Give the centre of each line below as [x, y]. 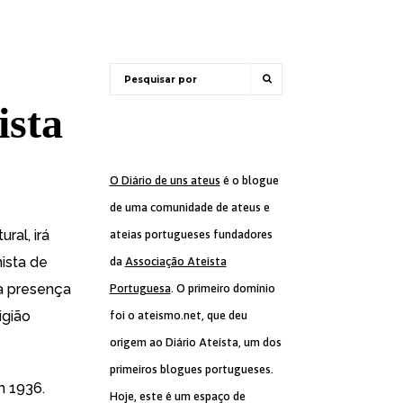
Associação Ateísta [175, 261]
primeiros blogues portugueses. [191, 369]
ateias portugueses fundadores [191, 234]
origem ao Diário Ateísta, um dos [195, 342]
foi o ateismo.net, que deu [178, 315]
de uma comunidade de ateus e [189, 207]
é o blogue [249, 180]
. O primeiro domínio [223, 288]
